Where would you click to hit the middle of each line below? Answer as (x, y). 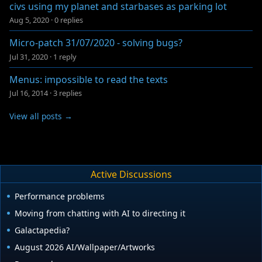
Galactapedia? (42, 230)
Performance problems (60, 196)
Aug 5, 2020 (29, 20)
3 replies (68, 93)
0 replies (69, 20)
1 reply (65, 56)
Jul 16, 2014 (29, 93)
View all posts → (41, 116)
